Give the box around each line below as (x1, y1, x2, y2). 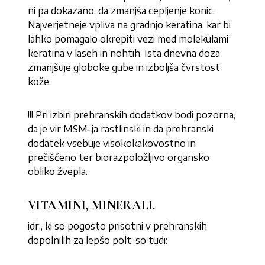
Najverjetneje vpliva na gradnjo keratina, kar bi (28, 19, 231, 31)
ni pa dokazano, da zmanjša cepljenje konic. (28, 5, 215, 17)
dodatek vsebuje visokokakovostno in (28, 137, 196, 150)
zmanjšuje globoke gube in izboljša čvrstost (28, 62, 221, 74)
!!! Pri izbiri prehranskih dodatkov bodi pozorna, (28, 109, 236, 121)
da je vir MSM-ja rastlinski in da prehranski (28, 123, 214, 135)
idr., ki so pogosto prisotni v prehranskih (28, 220, 208, 232)
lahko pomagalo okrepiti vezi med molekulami (28, 33, 229, 46)
